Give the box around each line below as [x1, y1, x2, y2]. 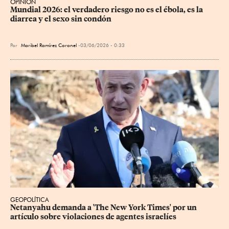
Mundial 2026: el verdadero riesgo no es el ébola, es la [10, 5, 204, 14]
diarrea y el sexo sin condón [10, 14, 111, 24]
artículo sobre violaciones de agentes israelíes [10, 212, 176, 221]
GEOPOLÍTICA [10, 195, 49, 203]
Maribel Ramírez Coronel [21, 42, 77, 48]
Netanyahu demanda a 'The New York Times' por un [10, 202, 198, 212]
